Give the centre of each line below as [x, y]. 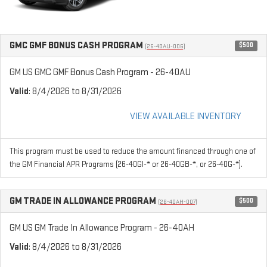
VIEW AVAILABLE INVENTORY [186, 116]
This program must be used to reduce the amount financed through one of [133, 151]
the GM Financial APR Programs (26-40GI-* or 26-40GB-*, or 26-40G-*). [126, 164]
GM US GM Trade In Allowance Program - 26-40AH [102, 228]
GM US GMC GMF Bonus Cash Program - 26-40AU [100, 72]
